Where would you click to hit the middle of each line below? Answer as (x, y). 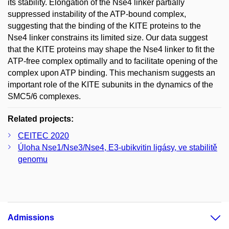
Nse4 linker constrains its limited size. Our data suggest (108, 37)
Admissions (31, 217)
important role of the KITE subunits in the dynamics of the (110, 84)
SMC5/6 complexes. (44, 96)
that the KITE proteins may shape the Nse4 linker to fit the (111, 49)
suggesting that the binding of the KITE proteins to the (104, 26)
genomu (33, 159)
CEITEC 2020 (43, 135)
